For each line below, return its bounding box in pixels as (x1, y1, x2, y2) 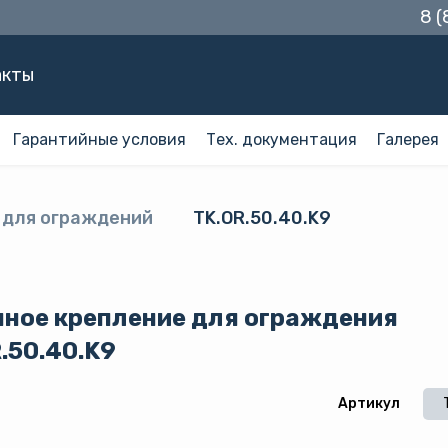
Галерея (377, 130, 439, 149)
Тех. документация (206, 130, 357, 149)
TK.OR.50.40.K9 (193, 207, 331, 229)
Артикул (338, 395, 403, 412)
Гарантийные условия (13, 130, 186, 149)
